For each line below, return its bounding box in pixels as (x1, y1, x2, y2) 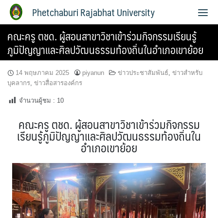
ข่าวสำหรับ (172, 69, 202, 76)
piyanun (82, 69, 104, 76)
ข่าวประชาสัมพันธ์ (118, 69, 168, 76)
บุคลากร (7, 79, 30, 87)
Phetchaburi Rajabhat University (32, 4, 155, 20)
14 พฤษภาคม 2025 (16, 69, 69, 76)
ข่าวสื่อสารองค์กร (34, 79, 82, 87)
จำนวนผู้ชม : (19, 97, 55, 104)
